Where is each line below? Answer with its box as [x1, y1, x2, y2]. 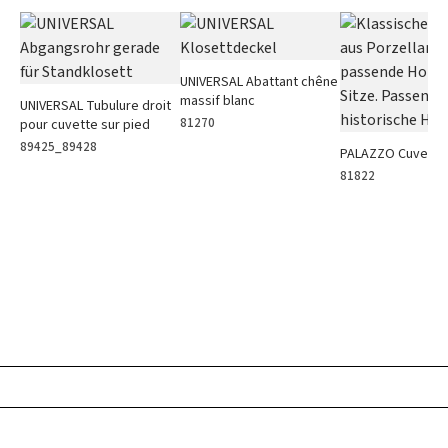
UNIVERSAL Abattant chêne [180, 72, 338, 91]
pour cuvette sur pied [20, 115, 150, 134]
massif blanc [180, 91, 255, 110]
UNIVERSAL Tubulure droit [20, 96, 171, 115]
